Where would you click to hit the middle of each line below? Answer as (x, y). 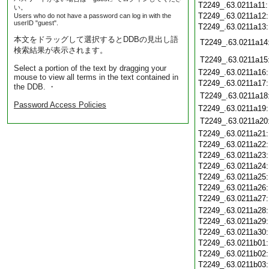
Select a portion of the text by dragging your (90, 68)
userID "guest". (36, 23)
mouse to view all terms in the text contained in (96, 77)
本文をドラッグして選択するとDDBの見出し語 (96, 39)
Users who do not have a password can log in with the (92, 16)
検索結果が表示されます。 (61, 50)
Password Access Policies (60, 105)
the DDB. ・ (35, 87)
